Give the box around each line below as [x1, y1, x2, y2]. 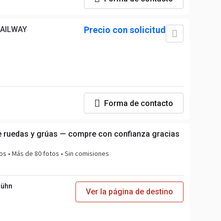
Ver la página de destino [86, 187, 173, 196]
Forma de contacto [104, 98, 173, 108]
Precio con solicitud [84, 25, 166, 35]
